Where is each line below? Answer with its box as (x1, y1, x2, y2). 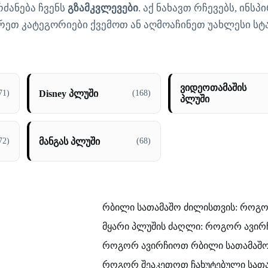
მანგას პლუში (38, 136, 100, 147)
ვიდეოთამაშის (179, 83, 246, 93)
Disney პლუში (38, 88, 98, 99)
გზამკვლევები (67, 2, 138, 14)
